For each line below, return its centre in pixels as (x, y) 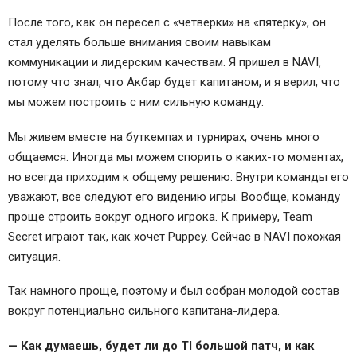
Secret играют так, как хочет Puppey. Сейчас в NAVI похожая (175, 236)
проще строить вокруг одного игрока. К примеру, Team (160, 216)
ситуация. (34, 256)
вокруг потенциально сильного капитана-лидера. (144, 311)
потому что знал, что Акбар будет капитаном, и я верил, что (174, 82)
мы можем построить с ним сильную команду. (136, 102)
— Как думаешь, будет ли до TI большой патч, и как (161, 346)
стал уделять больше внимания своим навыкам (139, 42)
